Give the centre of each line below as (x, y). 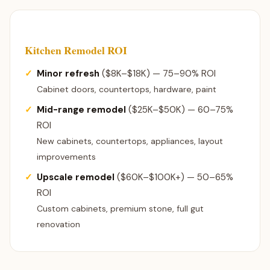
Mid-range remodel (81, 110)
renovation (58, 224)
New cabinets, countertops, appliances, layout (130, 141)
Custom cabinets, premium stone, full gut (120, 209)
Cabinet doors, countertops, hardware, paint (127, 89)
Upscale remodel (76, 177)
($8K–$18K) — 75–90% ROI (158, 74)
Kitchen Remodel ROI (76, 50)
